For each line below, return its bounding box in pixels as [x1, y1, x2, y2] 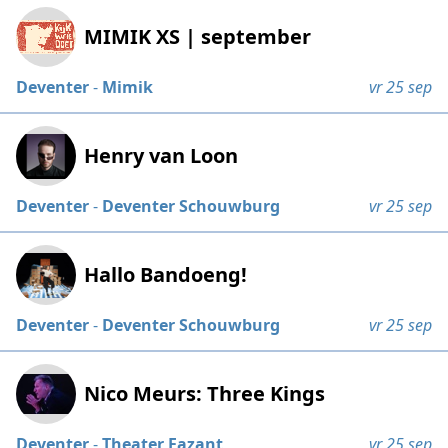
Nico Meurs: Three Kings [84, 380, 326, 408]
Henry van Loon [84, 142, 239, 170]
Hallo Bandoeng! [84, 261, 248, 289]
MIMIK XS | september [84, 23, 312, 51]
